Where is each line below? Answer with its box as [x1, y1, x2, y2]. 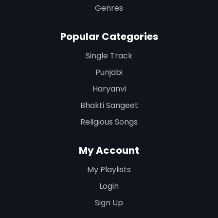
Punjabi [95, 66, 123, 78]
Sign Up [95, 197, 123, 208]
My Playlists [87, 163, 131, 175]
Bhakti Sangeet [80, 99, 138, 111]
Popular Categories [60, 29, 158, 43]
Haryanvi [92, 83, 126, 94]
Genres [95, 2, 123, 14]
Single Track [86, 50, 132, 61]
